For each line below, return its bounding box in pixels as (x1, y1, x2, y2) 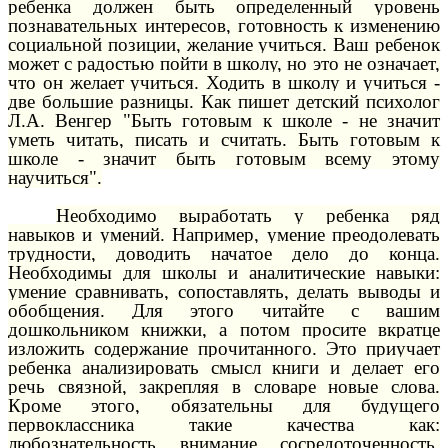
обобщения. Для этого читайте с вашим (8, 299, 440, 321)
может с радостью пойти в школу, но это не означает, (8, 53, 440, 75)
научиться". (8, 167, 102, 189)
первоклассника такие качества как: (8, 413, 440, 435)
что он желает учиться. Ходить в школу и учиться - (8, 72, 440, 94)
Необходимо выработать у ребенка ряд (56, 204, 440, 226)
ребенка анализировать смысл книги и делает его (8, 356, 440, 378)
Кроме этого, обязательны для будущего (8, 394, 440, 416)
